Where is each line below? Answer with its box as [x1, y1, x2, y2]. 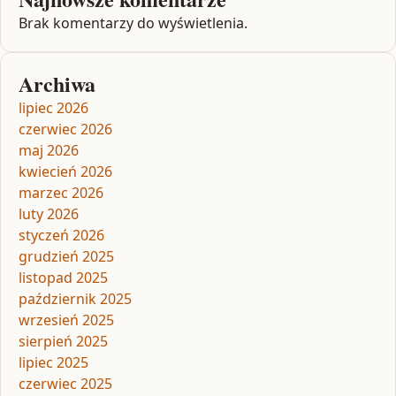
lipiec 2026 [19, 98, 88, 118]
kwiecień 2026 [19, 162, 112, 182]
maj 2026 [19, 141, 79, 161]
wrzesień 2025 [19, 310, 114, 331]
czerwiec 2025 [19, 374, 112, 394]
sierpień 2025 [19, 331, 108, 352]
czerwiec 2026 [19, 119, 112, 140]
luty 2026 [19, 204, 79, 225]
